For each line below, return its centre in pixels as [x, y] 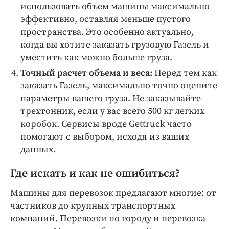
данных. [38, 150]
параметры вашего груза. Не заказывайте [111, 98]
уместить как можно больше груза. [96, 58]
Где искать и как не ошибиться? [95, 174]
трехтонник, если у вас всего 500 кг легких [112, 111]
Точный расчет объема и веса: [86, 73]
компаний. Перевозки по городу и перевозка [108, 219]
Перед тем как [185, 73]
